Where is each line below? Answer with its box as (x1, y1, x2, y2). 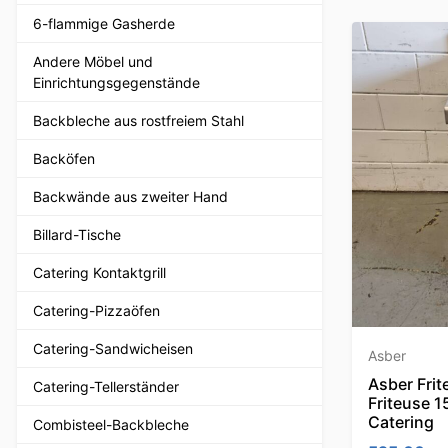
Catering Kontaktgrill (33, 263, 166, 281)
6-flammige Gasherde (33, 14, 175, 32)
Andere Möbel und (33, 52, 153, 70)
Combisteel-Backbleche (33, 415, 189, 433)
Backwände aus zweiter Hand (33, 187, 228, 205)
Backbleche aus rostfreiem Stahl (33, 111, 244, 129)
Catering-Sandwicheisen (33, 339, 193, 357)
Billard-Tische (33, 225, 121, 243)
